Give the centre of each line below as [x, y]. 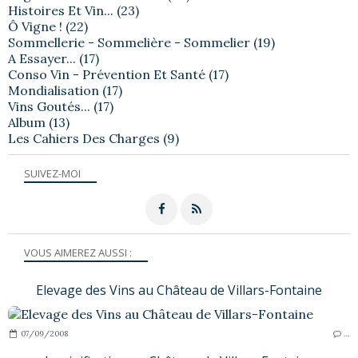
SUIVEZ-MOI [52, 173]
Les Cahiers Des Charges [84, 138]
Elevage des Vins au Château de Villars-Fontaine [179, 290]
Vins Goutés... [49, 106]
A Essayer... [42, 58]
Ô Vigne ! [35, 26]
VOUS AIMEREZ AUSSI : [78, 252]
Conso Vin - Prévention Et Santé [107, 74]
